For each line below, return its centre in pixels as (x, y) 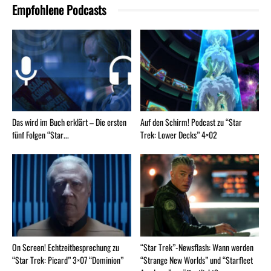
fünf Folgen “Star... (41, 135)
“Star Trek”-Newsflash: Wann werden (197, 247)
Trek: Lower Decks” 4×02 (178, 135)
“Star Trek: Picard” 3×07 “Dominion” (68, 260)
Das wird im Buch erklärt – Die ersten (69, 122)
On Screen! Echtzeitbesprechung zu (66, 247)
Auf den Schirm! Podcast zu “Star (191, 122)
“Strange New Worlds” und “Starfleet (196, 260)
